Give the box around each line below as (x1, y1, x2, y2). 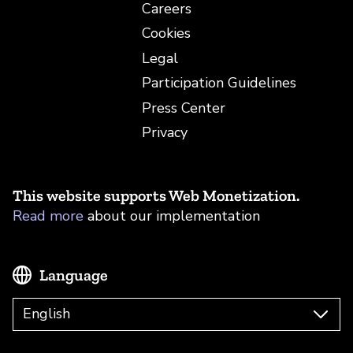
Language (39, 265, 108, 284)
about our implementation (84, 206, 260, 225)
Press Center (142, 98, 225, 117)
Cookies (142, 24, 191, 43)
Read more (13, 206, 84, 225)
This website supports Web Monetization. (13, 185, 299, 205)
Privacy (142, 123, 188, 143)
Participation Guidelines (142, 73, 296, 93)
